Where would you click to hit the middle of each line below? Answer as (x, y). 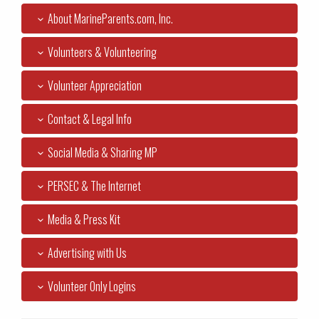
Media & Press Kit (84, 220)
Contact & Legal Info (90, 119)
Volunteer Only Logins (92, 287)
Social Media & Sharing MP (103, 153)
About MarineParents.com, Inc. (111, 19)
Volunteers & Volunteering (103, 52)
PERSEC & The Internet (95, 186)
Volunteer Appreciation (95, 86)
